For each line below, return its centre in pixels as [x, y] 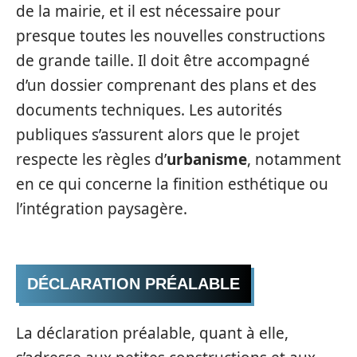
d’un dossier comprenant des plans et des [166, 85]
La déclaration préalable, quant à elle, [152, 333]
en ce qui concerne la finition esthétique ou [172, 184]
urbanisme [207, 159]
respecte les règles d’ [91, 159]
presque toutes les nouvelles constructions [171, 35]
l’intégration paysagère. [102, 208]
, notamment [294, 159]
